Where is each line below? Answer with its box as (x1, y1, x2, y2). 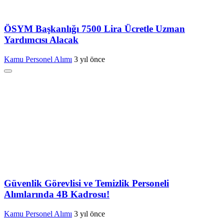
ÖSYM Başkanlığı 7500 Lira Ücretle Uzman (4, 23, 185, 34)
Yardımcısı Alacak (4, 34, 78, 45)
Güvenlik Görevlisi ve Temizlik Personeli (4, 178, 169, 189)
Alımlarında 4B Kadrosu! (4, 189, 109, 200)
